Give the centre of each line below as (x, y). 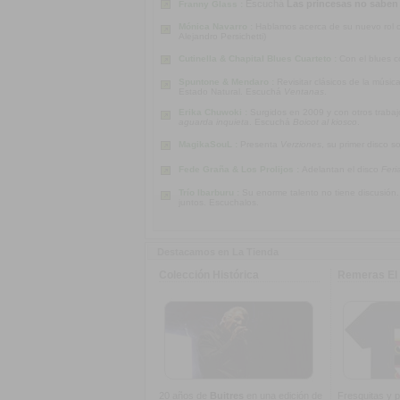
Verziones (301, 144)
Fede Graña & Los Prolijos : (240, 169)
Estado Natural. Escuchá (231, 92)
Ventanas (304, 92)
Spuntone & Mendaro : (228, 82)
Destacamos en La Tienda (218, 252)
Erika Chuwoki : (214, 112)
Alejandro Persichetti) (222, 36)
